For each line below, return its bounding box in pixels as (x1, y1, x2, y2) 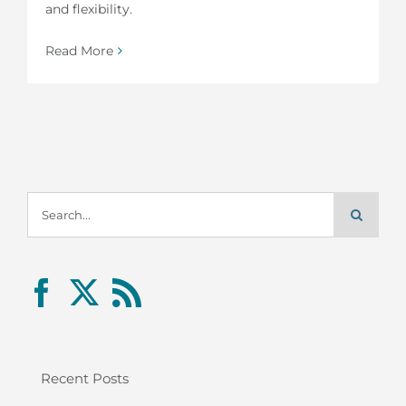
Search (26, 192, 70, 209)
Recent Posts (41, 370, 129, 388)
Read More (45, 42, 113, 59)
